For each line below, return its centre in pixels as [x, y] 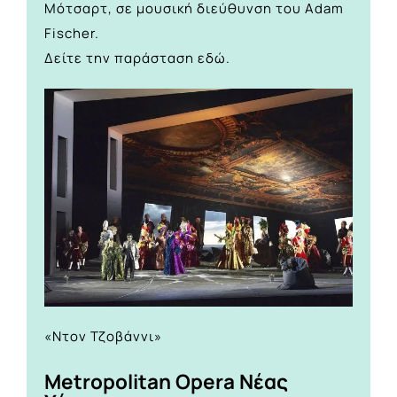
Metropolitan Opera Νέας [166, 381]
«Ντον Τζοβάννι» [103, 336]
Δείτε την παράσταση [121, 58]
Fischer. [72, 34]
